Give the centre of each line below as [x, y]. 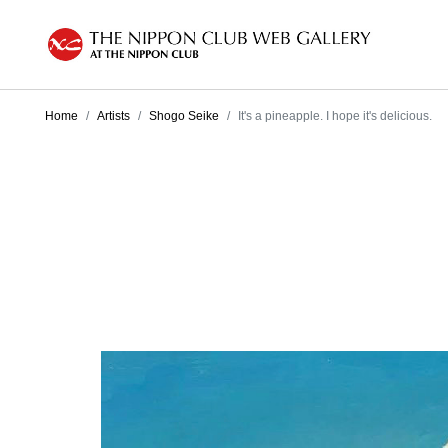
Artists [113, 116]
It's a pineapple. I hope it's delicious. [335, 116]
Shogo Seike [184, 116]
